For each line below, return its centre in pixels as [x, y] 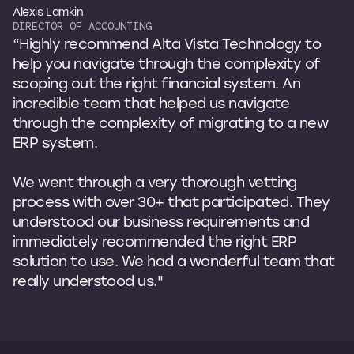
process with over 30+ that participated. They [171, 201]
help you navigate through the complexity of [167, 63]
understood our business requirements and [161, 221]
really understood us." [88, 280]
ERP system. [55, 142]
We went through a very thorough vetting [155, 181]
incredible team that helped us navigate [151, 102]
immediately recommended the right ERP [155, 241]
